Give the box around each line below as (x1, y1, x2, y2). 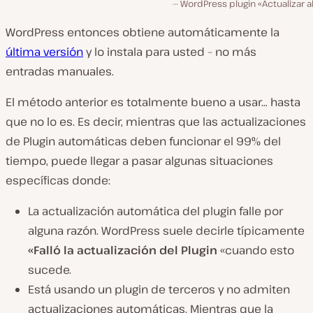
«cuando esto (220, 242, 294, 258)
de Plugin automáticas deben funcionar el (6, 133, 236, 149)
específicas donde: (6, 172, 110, 188)
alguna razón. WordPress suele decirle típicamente (28, 222, 305, 238)
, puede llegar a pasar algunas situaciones (46, 152, 273, 168)
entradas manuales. (6, 63, 114, 79)
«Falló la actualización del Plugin (28, 242, 220, 258)
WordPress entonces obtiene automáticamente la (6, 24, 279, 40)
